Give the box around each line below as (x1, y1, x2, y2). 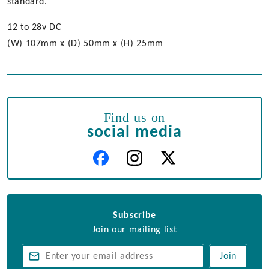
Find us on (103, 110, 166, 125)
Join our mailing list (92, 225, 177, 235)
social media (86, 124, 183, 141)
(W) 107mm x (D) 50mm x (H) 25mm (7, 39, 163, 49)
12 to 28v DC (7, 23, 62, 32)
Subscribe (113, 211, 156, 221)
